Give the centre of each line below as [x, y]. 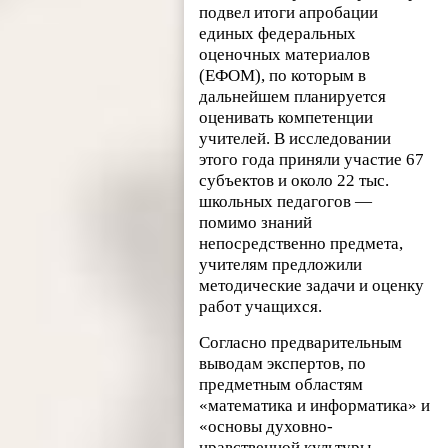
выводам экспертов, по [283, 364]
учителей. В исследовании [295, 139]
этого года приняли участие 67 [312, 160]
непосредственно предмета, [301, 244]
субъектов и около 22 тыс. [294, 181]
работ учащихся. [261, 307]
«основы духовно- [266, 427]
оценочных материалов [285, 55]
